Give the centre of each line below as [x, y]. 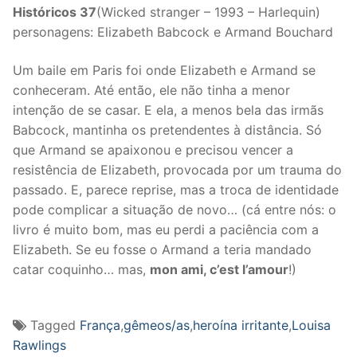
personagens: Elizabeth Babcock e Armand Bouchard [173, 32]
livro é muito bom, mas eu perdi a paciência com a [166, 229]
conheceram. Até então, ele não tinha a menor [151, 90]
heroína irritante [241, 326]
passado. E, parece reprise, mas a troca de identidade [176, 189]
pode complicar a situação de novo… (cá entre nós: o [175, 209]
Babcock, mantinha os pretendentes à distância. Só [167, 129]
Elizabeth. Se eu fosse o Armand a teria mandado [162, 249]
